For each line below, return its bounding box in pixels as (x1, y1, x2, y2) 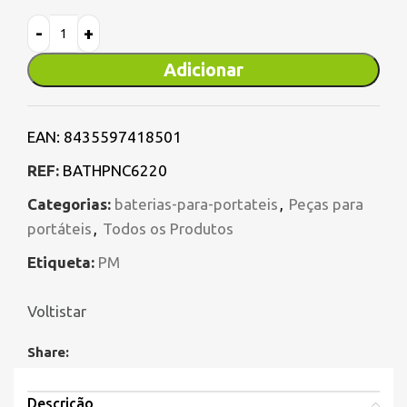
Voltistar (27, 303, 86, 321)
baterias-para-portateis (114, 195, 278, 213)
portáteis (27, 220, 92, 238)
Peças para (289, 195, 363, 213)
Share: (27, 344, 69, 361)
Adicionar (164, 59, 243, 81)
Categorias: (27, 195, 111, 213)
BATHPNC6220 (63, 162, 167, 180)
